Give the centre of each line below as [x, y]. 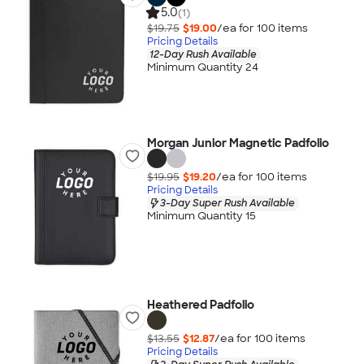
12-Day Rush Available [203, 54]
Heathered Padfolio [200, 305]
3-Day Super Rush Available [227, 203]
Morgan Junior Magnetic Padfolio [238, 143]
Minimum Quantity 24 [202, 67]
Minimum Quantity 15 [201, 216]
